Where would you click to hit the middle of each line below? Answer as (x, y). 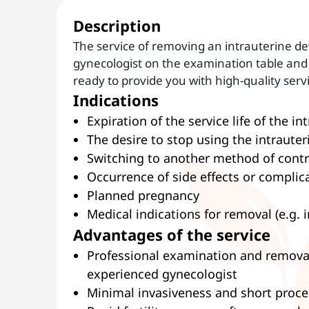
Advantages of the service (172, 235)
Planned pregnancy (143, 195)
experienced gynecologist (162, 274)
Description (117, 26)
